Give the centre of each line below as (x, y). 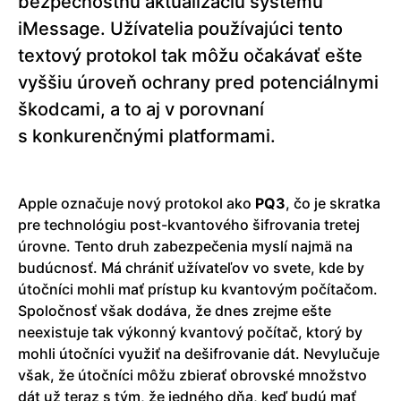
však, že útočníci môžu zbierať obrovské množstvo (192, 375)
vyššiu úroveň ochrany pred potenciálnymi (198, 83)
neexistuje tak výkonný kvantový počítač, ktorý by (190, 333)
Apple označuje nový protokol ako (137, 204)
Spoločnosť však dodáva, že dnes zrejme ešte (175, 311)
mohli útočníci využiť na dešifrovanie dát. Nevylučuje (199, 354)
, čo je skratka (333, 204)
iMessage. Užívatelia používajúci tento (180, 29)
